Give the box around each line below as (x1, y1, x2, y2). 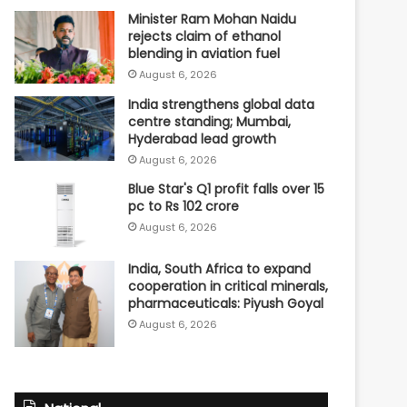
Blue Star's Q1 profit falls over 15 (128, 180, 325, 199)
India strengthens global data (128, 95, 315, 114)
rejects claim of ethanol (128, 26, 282, 45)
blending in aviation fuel (128, 44, 281, 63)
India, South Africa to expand (128, 260, 312, 279)
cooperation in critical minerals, (128, 277, 329, 296)
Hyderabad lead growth (128, 130, 277, 149)
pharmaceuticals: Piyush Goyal (128, 294, 324, 313)
